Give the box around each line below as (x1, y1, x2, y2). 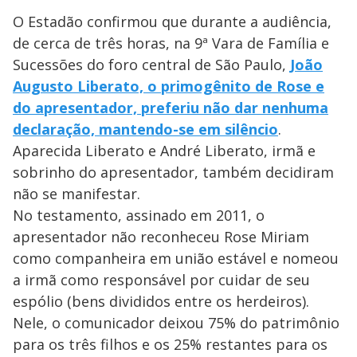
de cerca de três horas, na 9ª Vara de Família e (13, 33, 329, 53)
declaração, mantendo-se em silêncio (13, 120, 278, 139)
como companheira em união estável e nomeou (13, 249, 339, 269)
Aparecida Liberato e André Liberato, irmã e (13, 141, 316, 161)
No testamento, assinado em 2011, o (13, 206, 265, 226)
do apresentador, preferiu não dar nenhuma (13, 98, 328, 118)
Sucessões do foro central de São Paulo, (13, 55, 290, 75)
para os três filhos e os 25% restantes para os (13, 335, 328, 355)
